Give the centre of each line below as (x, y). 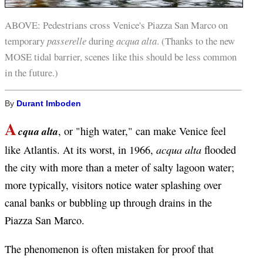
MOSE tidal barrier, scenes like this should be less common (121, 57)
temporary (26, 41)
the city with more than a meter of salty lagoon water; (119, 168)
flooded (220, 150)
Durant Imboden (49, 104)
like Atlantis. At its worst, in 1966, (80, 150)
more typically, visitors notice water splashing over (113, 185)
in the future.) (31, 73)
